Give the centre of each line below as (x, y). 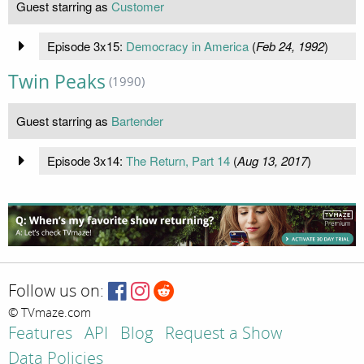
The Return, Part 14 (178, 160)
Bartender (137, 120)
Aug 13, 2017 (272, 160)
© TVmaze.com (50, 313)
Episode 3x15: (86, 45)
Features (40, 334)
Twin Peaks (57, 81)
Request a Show (223, 334)
